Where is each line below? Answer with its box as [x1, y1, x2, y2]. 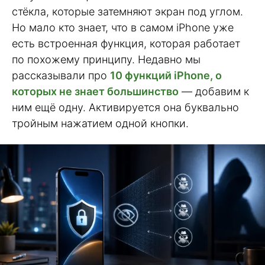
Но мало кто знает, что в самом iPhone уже [12, 21, 234, 34]
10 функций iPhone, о [110, 69, 222, 82]
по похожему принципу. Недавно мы [12, 53, 201, 66]
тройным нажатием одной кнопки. [12, 117, 189, 130]
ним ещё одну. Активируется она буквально [12, 101, 239, 114]
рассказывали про [12, 69, 110, 82]
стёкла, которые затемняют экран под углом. [12, 5, 243, 18]
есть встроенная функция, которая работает [12, 37, 240, 50]
